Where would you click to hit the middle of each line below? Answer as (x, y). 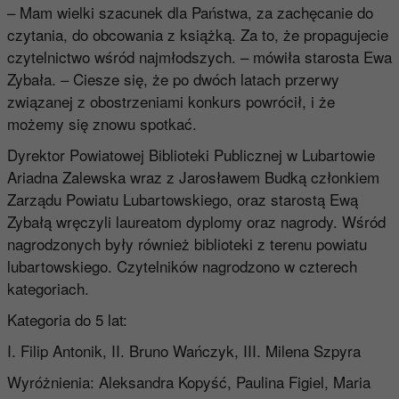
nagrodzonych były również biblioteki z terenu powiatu (187, 244)
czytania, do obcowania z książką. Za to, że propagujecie (197, 35)
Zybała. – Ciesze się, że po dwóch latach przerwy (173, 79)
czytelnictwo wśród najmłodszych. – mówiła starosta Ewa (199, 57)
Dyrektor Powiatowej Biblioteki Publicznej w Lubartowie (191, 155)
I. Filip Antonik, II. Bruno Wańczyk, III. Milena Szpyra (183, 351)
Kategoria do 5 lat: (67, 320)
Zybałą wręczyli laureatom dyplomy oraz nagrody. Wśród (196, 222)
